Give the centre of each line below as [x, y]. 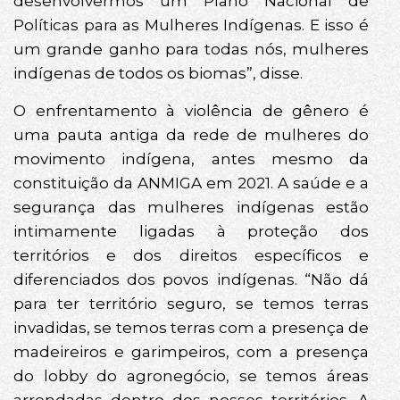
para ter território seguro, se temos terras [191, 303]
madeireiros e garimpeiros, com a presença [191, 351]
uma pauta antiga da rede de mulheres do [191, 134]
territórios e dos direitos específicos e [191, 255]
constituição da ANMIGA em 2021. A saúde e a [191, 183]
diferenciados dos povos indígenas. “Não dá [191, 279]
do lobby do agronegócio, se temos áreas [191, 375]
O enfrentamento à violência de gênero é [191, 110]
